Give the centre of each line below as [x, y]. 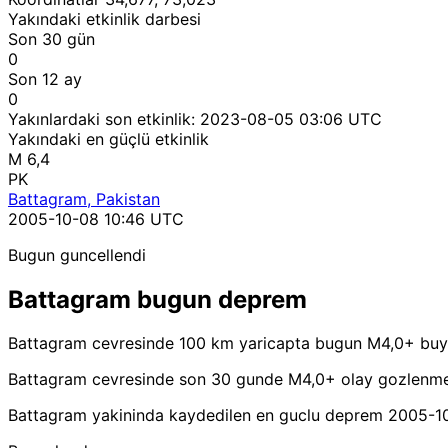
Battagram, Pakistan [84, 198]
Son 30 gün [51, 38]
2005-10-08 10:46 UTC [96, 218]
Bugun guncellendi [77, 254]
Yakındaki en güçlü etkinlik [108, 138]
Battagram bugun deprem [157, 299]
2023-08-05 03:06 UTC [291, 118]
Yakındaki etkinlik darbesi [104, 18]
